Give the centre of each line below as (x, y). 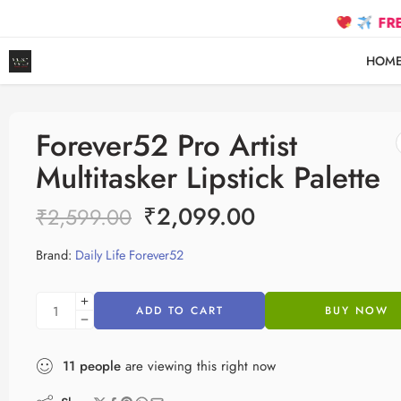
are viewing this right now (198, 366)
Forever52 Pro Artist (166, 145)
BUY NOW (356, 311)
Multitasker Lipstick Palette (208, 178)
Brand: (54, 255)
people (100, 366)
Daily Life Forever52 (129, 255)
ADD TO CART (179, 311)
